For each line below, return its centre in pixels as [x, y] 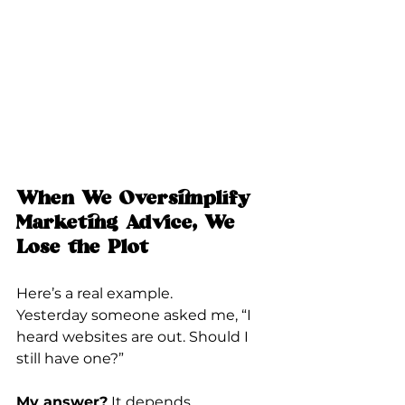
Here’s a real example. [94, 293]
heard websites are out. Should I [134, 336]
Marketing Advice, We [129, 224]
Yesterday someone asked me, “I [136, 315]
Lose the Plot [83, 248]
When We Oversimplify [137, 199]
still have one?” [70, 358]
